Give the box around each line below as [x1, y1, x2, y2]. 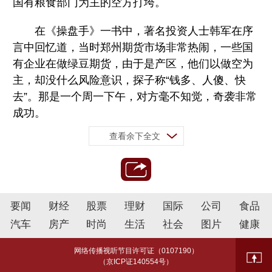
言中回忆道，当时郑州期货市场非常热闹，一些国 [13, 41, 254, 54]
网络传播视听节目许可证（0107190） [73, 246, 199, 256]
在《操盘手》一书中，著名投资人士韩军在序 [13, 25, 254, 38]
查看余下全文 [109, 131, 160, 141]
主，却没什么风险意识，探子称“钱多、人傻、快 [13, 74, 246, 87]
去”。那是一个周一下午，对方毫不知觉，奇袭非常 [13, 90, 257, 103]
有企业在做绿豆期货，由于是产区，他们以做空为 [13, 58, 254, 70]
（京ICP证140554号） [99, 257, 173, 267]
